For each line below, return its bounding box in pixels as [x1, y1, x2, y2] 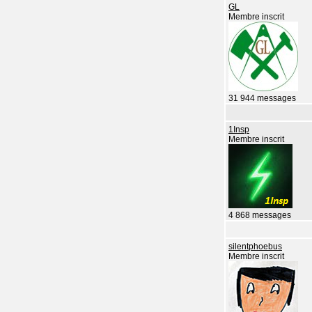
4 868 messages [228, 211, 291, 219]
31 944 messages [228, 94, 296, 102]
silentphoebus [228, 242, 282, 251]
